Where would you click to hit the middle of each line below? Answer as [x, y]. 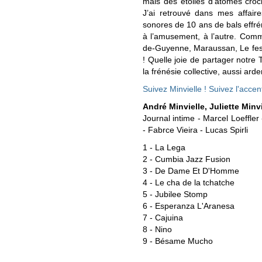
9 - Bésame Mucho [178, 241]
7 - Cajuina [163, 218]
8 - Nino [157, 230]
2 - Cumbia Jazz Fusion [187, 159]
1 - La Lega [164, 148]
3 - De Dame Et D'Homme [191, 171]
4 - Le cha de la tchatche [189, 183]
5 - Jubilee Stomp [175, 194]
